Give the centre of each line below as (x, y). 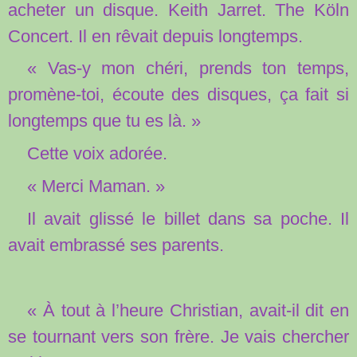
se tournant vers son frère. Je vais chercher (178, 337)
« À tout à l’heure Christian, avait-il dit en (188, 311)
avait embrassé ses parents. (116, 245)
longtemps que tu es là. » (104, 121)
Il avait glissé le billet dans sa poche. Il (188, 219)
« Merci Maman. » (96, 186)
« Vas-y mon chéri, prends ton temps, (188, 69)
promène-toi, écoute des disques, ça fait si (178, 95)
